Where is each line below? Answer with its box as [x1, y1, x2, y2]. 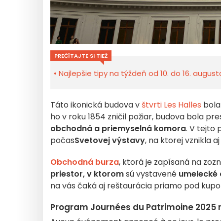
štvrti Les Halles [142, 99, 201, 110]
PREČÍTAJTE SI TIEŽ [54, 52, 108, 60]
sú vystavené [124, 168, 179, 180]
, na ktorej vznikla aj [145, 135, 220, 146]
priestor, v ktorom [50, 168, 124, 180]
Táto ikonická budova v [50, 99, 142, 110]
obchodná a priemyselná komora [50, 123, 186, 134]
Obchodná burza [50, 156, 119, 168]
